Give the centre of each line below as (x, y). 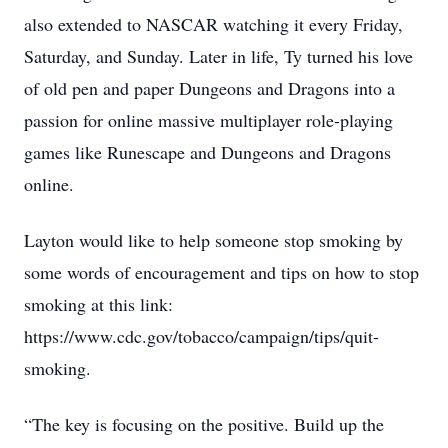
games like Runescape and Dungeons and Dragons (207, 152)
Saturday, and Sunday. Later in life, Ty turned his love (218, 56)
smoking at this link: (98, 304)
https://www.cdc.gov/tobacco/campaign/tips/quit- (201, 336)
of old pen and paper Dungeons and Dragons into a (209, 88)
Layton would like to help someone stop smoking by (213, 240)
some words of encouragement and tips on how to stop (221, 272)
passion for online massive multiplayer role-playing (208, 120)
